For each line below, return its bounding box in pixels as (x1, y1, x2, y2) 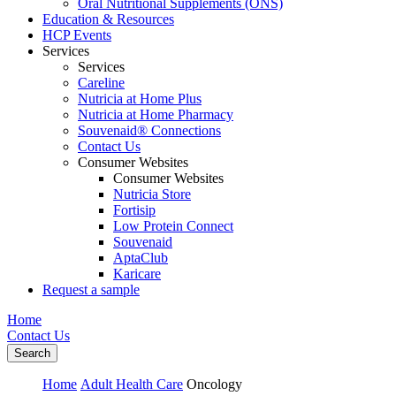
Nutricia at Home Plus (78, 91, 202, 106)
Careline (78, 75, 125, 90)
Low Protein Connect (113, 218, 233, 233)
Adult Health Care (80, 377, 183, 392)
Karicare (113, 266, 161, 281)
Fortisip (113, 202, 156, 217)
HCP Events (42, 27, 111, 42)
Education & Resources (42, 11, 174, 27)
